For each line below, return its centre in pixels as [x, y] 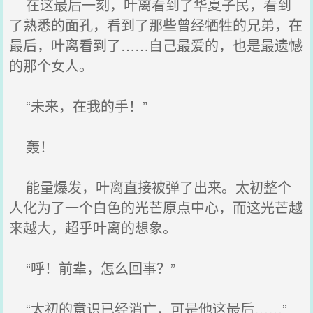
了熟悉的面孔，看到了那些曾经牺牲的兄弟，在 [156, 25]
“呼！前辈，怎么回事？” [93, 268]
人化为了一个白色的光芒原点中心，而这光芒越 [156, 207]
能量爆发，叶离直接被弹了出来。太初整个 [151, 187]
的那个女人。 [51, 65]
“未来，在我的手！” [79, 106]
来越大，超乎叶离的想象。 [93, 227]
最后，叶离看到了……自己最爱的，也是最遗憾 [156, 45]
